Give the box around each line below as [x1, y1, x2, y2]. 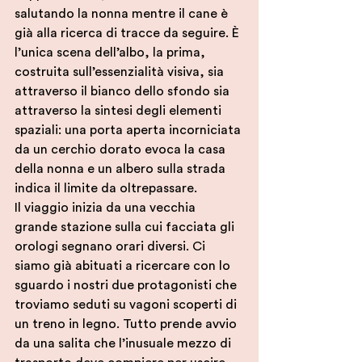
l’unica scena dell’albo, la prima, [15, 46, 208, 60]
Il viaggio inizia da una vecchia [15, 201, 199, 215]
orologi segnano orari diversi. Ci [15, 240, 208, 254]
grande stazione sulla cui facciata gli [15, 221, 238, 234]
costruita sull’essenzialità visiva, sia [15, 65, 227, 79]
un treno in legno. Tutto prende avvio [15, 318, 240, 331]
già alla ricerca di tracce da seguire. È [15, 27, 242, 40]
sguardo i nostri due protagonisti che [15, 279, 240, 293]
